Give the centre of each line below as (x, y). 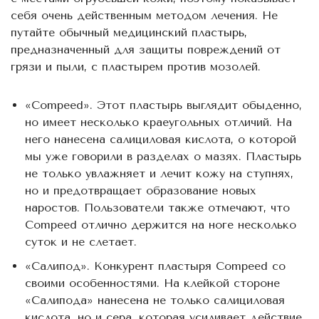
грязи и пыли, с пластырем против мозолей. (136, 66)
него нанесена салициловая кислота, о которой (161, 139)
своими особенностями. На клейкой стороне (152, 283)
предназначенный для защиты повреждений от (146, 49)
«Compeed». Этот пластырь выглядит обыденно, (163, 105)
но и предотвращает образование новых (141, 190)
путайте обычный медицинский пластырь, (129, 32)
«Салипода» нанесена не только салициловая (155, 300)
